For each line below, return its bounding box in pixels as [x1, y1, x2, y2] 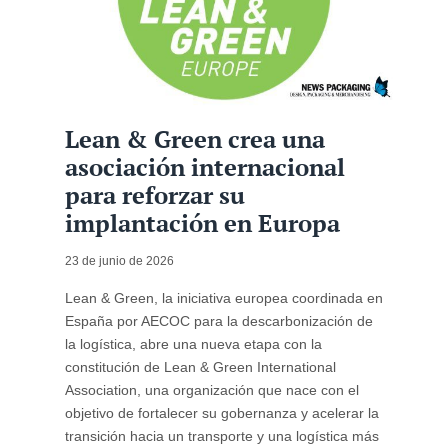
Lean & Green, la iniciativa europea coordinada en [64, 290, 383, 307]
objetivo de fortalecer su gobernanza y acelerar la [64, 405, 379, 422]
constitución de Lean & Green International [64, 359, 336, 376]
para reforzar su [64, 179, 245, 212]
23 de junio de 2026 [64, 254, 174, 269]
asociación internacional [64, 151, 345, 184]
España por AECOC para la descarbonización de [64, 313, 373, 330]
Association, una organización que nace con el [64, 382, 359, 399]
